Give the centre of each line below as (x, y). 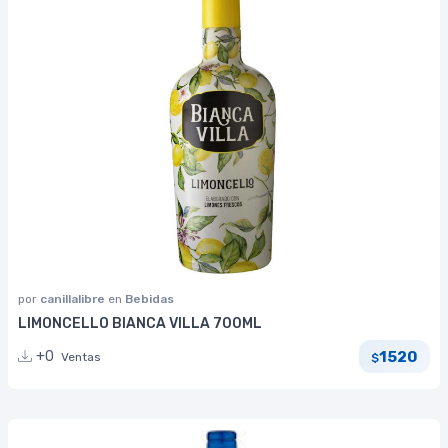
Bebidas (149, 298)
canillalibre (74, 298)
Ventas (81, 357)
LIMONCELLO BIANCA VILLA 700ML (140, 323)
